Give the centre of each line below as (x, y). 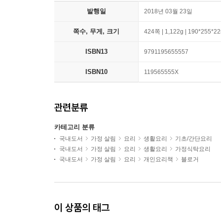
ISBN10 (96, 72)
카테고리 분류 (74, 127)
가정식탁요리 (193, 149)
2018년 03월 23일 (168, 11)
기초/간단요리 (194, 139)
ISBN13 (96, 52)
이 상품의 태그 (82, 207)
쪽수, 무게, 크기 (96, 31)
